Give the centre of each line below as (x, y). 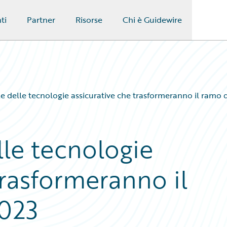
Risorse (89, 20)
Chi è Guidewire (152, 20)
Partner (41, 20)
